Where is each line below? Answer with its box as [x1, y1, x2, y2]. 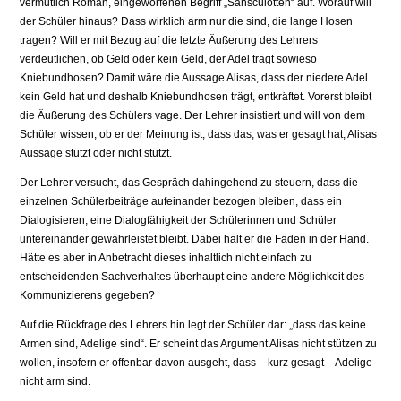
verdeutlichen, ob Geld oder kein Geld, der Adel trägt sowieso [20, 53, 318, 66]
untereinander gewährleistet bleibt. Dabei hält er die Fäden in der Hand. [20, 233, 370, 246]
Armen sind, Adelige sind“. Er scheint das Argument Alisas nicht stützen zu [20, 337, 378, 351]
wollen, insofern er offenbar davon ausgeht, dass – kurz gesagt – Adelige [20, 356, 373, 370]
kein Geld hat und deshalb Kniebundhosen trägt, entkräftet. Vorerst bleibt [20, 90, 372, 104]
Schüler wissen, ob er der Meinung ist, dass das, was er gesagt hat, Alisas [20, 128, 378, 141]
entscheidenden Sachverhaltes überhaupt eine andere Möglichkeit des [20, 270, 365, 284]
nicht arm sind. [20, 375, 91, 388]
